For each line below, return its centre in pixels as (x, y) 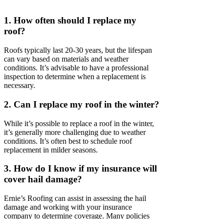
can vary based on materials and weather (66, 59)
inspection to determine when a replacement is (75, 77)
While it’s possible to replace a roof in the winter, (79, 123)
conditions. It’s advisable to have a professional (76, 68)
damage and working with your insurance (68, 207)
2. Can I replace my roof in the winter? (82, 104)
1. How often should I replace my (70, 21)
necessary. (20, 86)
